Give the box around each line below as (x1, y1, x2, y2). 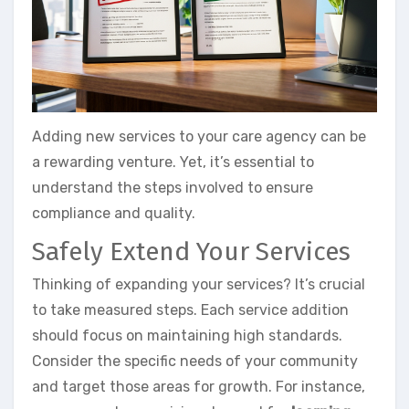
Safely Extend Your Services (32, 236, 351, 267)
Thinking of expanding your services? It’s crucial (32, 275, 365, 293)
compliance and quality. (32, 204, 195, 223)
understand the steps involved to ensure (32, 179, 313, 197)
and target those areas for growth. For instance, (32, 377, 365, 395)
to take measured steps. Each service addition (32, 300, 349, 319)
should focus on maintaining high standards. (32, 326, 342, 344)
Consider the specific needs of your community (32, 351, 358, 370)
